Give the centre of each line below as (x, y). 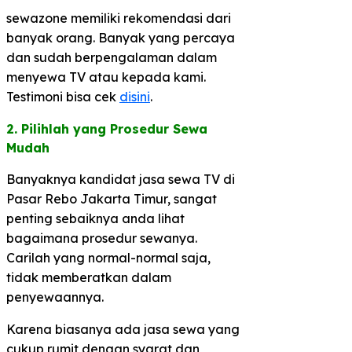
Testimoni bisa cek (63, 96)
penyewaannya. (55, 297)
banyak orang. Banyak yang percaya (121, 37)
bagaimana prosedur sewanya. (102, 238)
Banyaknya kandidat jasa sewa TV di (121, 179)
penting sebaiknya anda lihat (95, 218)
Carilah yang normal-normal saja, (108, 257)
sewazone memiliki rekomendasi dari (119, 18)
